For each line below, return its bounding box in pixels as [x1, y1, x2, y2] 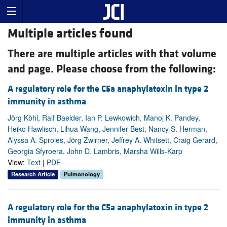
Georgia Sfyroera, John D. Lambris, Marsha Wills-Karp [8, 146, 182, 157]
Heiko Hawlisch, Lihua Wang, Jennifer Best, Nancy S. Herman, [8, 124, 207, 134]
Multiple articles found [8, 25, 133, 42]
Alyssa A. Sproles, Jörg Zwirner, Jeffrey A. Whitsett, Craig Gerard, [8, 135, 217, 145]
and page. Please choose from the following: [8, 62, 216, 77]
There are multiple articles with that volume [8, 47, 216, 61]
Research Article [11, 170, 55, 178]
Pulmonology [64, 170, 100, 178]
